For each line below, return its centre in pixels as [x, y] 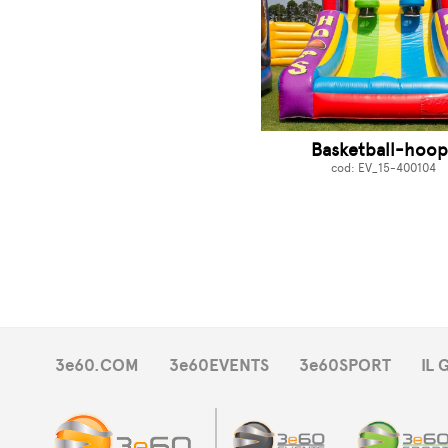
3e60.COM [97, 366]
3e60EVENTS [219, 366]
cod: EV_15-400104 [383, 168]
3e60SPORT [345, 366]
